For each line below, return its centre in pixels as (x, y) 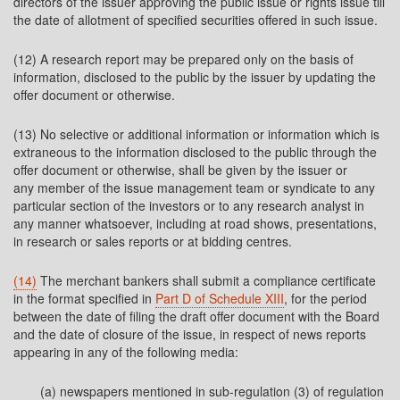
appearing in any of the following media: (126, 352)
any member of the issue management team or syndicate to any (194, 187)
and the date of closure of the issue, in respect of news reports (190, 334)
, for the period (325, 298)
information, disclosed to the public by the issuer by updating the (195, 77)
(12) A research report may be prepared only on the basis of (183, 59)
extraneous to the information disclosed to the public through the (195, 152)
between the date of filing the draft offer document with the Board (196, 316)
